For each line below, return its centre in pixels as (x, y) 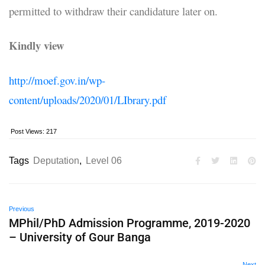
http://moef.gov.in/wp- (57, 80)
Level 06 (104, 161)
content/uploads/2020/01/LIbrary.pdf (88, 100)
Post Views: (28, 131)
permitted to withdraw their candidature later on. (113, 11)
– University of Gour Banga (80, 237)
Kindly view (36, 45)
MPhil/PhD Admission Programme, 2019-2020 (130, 223)
